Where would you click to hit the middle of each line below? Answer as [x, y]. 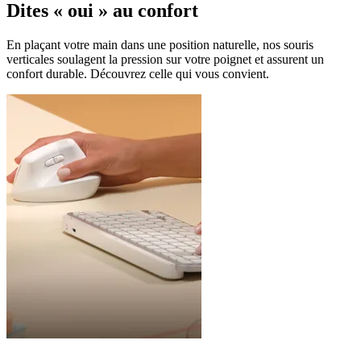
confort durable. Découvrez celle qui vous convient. [138, 73]
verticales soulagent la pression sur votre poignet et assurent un [165, 59]
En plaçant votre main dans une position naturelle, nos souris [160, 44]
